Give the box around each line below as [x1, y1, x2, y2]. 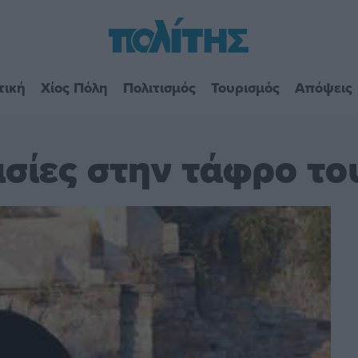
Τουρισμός [210, 77, 280, 98]
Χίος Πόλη [40, 77, 108, 98]
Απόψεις [294, 77, 352, 98]
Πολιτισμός [122, 77, 196, 98]
